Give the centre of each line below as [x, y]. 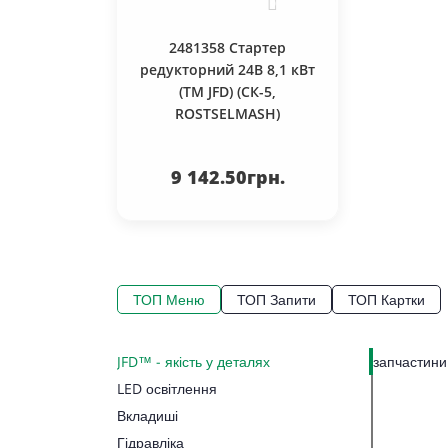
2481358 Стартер [227, 47]
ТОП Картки [386, 299]
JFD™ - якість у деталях [193, 361]
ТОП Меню [169, 299]
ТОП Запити [276, 299]
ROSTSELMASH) [227, 113]
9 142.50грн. [227, 177]
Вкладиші [147, 415]
